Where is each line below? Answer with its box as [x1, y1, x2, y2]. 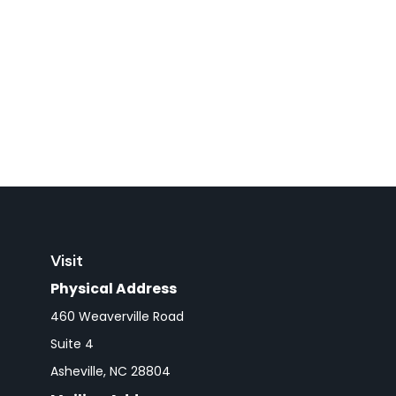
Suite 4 [49, 334, 94, 353]
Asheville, [49, 362, 106, 380]
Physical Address [49, 278, 177, 299]
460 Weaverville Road [49, 307, 184, 325]
